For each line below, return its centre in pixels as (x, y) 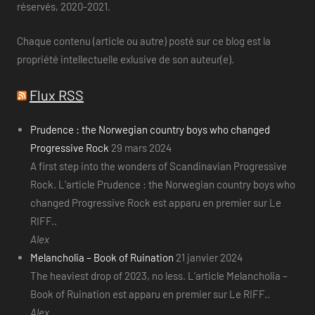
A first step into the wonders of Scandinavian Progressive (158, 166)
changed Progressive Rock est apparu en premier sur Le (155, 203)
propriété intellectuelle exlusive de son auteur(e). (126, 59)
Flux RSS (57, 95)
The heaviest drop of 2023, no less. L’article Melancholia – (159, 276)
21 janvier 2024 (209, 258)
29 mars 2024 (141, 148)
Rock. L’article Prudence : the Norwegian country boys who (162, 185)
